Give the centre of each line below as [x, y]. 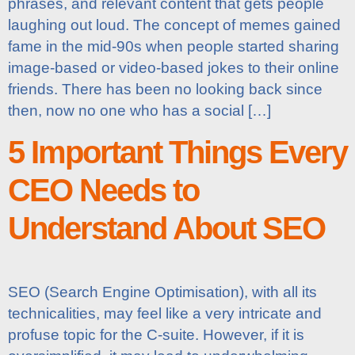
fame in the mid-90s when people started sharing [174, 47]
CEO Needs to [103, 190]
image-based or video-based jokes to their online [174, 68]
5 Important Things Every [177, 152]
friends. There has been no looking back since [165, 90]
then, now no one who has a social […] [139, 111]
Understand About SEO [166, 228]
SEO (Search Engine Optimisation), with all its [162, 292]
